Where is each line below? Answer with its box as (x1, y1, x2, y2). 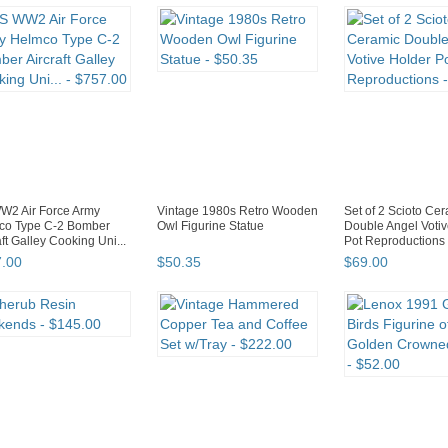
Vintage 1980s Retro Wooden (157, 204, 318, 219)
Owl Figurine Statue (157, 219, 264, 234)
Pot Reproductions (344, 234, 445, 249)
